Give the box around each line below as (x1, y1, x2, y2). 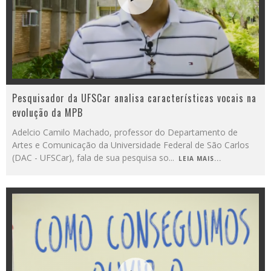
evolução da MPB (12, 105, 83, 120)
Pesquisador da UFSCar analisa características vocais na (12, 91, 256, 105)
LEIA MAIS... (178, 154, 221, 163)
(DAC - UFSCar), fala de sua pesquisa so (12, 152, 169, 163)
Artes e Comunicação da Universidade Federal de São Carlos (12, 139, 249, 151)
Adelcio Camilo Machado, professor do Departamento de (12, 126, 238, 138)
